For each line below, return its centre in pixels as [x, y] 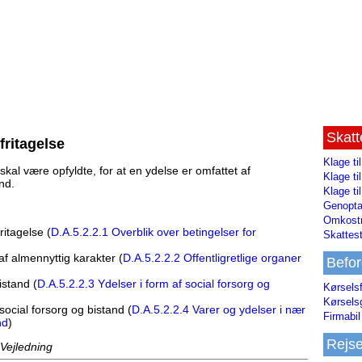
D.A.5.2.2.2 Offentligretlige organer [212, 258]
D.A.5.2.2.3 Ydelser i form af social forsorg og [154, 284]
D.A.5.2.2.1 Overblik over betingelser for [154, 232]
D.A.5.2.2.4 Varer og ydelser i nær [219, 310]
